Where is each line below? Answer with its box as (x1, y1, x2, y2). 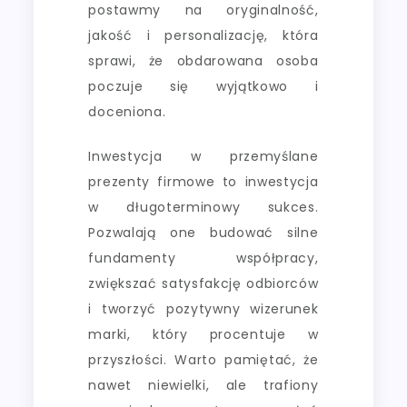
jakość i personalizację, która (88, 25, 319, 45)
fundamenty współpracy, (88, 248, 319, 267)
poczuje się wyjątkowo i (88, 76, 319, 95)
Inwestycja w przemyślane (88, 146, 319, 165)
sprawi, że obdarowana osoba (88, 51, 319, 70)
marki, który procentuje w (88, 324, 319, 343)
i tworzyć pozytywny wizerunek (88, 299, 319, 318)
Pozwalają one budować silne (88, 223, 319, 242)
